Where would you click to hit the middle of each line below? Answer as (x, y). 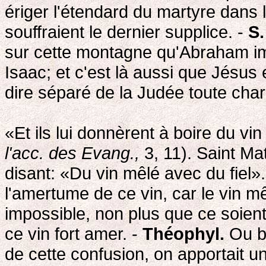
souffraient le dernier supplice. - (126, 31)
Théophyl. (183, 233)
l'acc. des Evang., (72, 153)
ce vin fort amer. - (74, 233)
